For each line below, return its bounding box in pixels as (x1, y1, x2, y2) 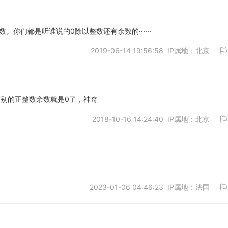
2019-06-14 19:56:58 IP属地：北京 (91, 46, 210, 55)
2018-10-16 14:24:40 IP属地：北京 (92, 115, 210, 123)
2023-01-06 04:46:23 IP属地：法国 (90, 183, 210, 191)
